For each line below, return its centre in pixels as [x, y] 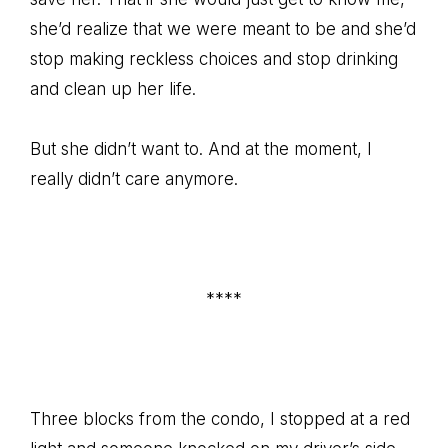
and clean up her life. [113, 89]
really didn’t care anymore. [134, 179]
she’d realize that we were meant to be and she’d [223, 29]
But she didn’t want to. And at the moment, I [201, 149]
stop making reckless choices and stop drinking [214, 59]
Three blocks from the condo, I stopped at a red [220, 419]
